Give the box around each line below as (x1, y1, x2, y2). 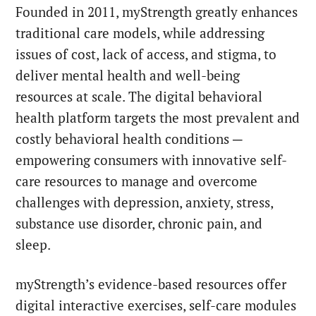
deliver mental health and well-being (16, 67, 241, 85)
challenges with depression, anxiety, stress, (16, 194, 274, 212)
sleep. (16, 236, 54, 254)
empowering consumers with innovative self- (16, 152, 288, 169)
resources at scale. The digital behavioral (16, 88, 263, 106)
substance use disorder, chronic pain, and (16, 215, 263, 233)
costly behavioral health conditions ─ (16, 130, 243, 148)
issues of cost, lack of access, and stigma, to (16, 46, 277, 63)
